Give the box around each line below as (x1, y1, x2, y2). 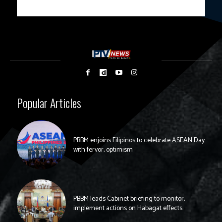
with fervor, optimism (73, 144, 133, 156)
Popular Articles (17, 94, 81, 112)
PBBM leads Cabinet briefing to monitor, (73, 193, 185, 205)
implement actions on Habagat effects (73, 203, 182, 215)
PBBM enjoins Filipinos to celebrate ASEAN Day (73, 134, 205, 146)
